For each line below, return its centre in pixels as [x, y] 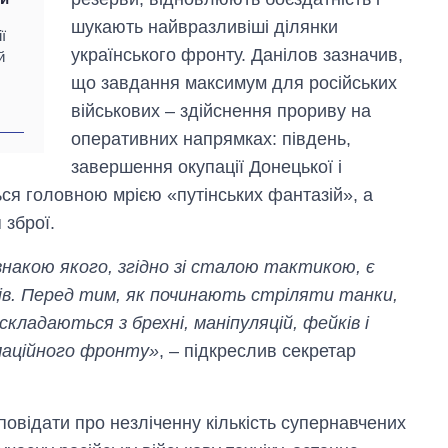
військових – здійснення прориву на [221, 110]
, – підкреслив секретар [257, 350]
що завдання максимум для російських [234, 82]
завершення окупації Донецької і [207, 166]
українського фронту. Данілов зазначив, [237, 54]
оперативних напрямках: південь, [211, 138]
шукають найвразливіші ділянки [205, 26]
